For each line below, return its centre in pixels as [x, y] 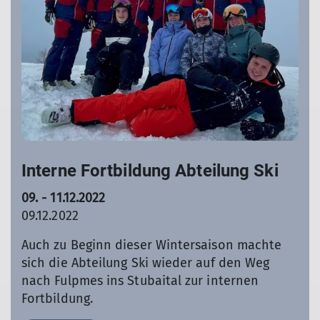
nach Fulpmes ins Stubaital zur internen [140, 280]
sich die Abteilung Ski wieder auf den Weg [146, 262]
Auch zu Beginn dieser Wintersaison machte [152, 245]
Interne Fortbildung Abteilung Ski [150, 170]
